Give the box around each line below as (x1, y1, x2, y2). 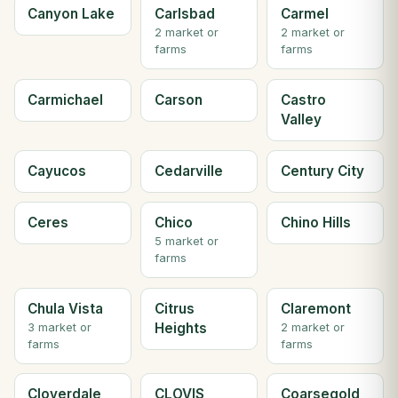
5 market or (154, 235, 219, 249)
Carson (154, 91, 203, 108)
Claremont (280, 299, 351, 317)
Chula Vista (28, 299, 104, 317)
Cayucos (28, 162, 87, 179)
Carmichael (28, 91, 104, 108)
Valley (280, 110, 322, 128)
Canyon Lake (28, 5, 115, 23)
